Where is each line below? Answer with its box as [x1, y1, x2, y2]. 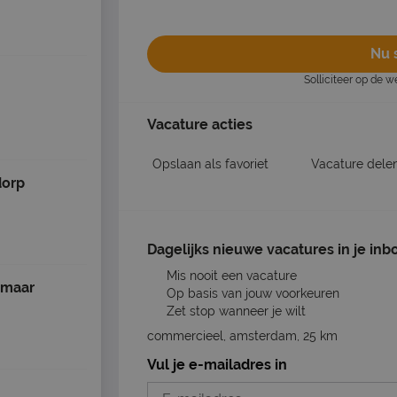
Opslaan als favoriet [152, 156, 269, 171]
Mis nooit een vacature [162, 268, 297, 283]
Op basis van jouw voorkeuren [162, 285, 339, 300]
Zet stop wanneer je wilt [162, 303, 306, 318]
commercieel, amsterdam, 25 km [147, 328, 338, 343]
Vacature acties [147, 115, 253, 133]
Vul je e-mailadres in [147, 355, 287, 373]
